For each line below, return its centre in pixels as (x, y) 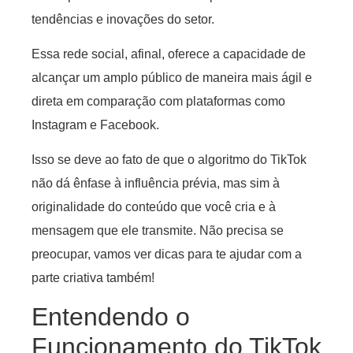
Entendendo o (111, 316)
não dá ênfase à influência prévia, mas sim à (156, 184)
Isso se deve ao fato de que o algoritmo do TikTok (169, 160)
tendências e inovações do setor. (123, 19)
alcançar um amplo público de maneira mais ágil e (172, 78)
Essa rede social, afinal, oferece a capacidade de (169, 54)
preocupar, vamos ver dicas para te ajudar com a (167, 255)
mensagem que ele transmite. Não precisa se (158, 231)
